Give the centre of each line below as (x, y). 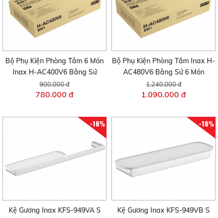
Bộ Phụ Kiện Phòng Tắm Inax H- (163, 61)
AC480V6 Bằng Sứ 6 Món (163, 72)
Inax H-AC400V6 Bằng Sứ (54, 72)
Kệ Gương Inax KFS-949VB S (163, 210)
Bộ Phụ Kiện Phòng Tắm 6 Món (54, 61)
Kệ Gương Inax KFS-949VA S (54, 210)
